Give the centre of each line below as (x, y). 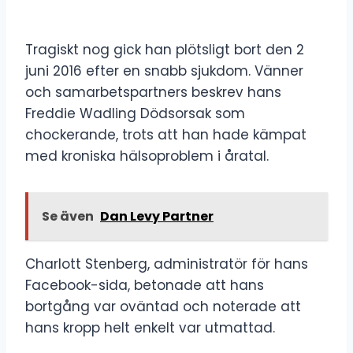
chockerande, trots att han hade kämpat (166, 134)
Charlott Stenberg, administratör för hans (167, 264)
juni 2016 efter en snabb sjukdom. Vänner (164, 71)
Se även (68, 216)
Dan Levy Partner (157, 216)
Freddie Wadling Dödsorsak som (135, 113)
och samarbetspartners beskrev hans (153, 92)
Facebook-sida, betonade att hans (145, 285)
